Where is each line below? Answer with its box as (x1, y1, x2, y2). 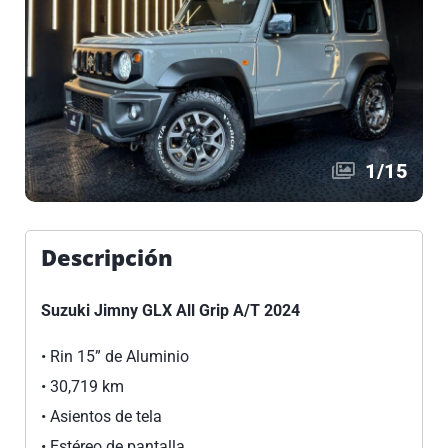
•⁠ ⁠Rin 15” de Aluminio (41, 347, 189, 366)
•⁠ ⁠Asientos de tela (41, 407, 162, 426)
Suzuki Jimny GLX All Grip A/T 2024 (41, 301, 300, 320)
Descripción (41, 242, 173, 272)
